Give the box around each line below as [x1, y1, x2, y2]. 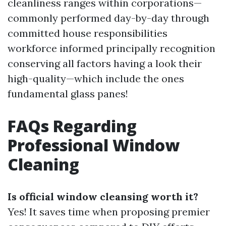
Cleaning [8, 153, 79, 175]
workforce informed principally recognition [8, 42, 215, 54]
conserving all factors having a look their [8, 57, 202, 70]
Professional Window [8, 134, 180, 156]
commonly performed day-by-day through [8, 12, 209, 24]
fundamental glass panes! [8, 87, 128, 100]
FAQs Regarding [8, 115, 137, 137]
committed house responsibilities [8, 27, 167, 39]
